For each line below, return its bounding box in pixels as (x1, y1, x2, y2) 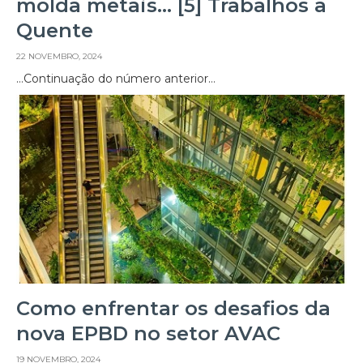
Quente (16, 18, 93, 42)
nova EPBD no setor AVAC (16, 322, 280, 345)
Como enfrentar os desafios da (16, 297, 331, 320)
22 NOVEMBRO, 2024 (16, 50, 102, 62)
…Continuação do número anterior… (16, 70, 216, 86)
